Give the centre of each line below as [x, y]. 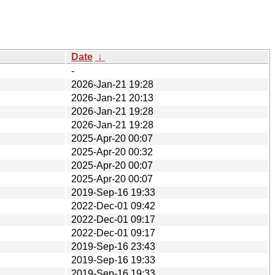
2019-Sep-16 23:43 [113, 246]
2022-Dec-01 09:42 [113, 206]
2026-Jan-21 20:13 [112, 98]
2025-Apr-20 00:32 [112, 152]
